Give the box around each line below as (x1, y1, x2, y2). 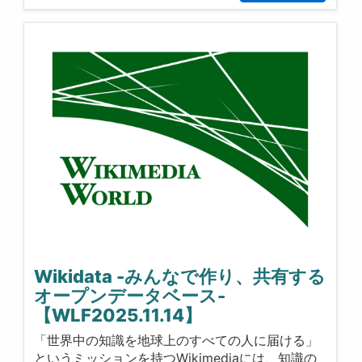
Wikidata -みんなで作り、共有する (34, 266, 326, 288)
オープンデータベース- (34, 285, 226, 307)
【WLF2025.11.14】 (34, 305, 203, 326)
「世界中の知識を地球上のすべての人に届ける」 (34, 331, 319, 348)
